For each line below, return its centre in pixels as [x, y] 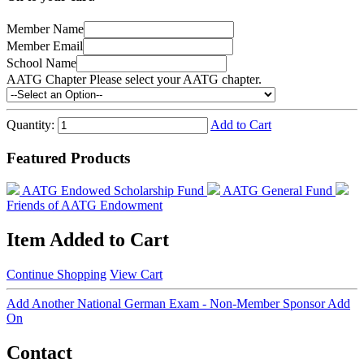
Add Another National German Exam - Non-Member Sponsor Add [178, 304]
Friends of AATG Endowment [84, 206]
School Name [41, 63]
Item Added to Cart [88, 240]
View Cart [136, 275]
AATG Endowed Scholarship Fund [115, 191]
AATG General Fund [279, 191]
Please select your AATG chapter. [175, 80]
